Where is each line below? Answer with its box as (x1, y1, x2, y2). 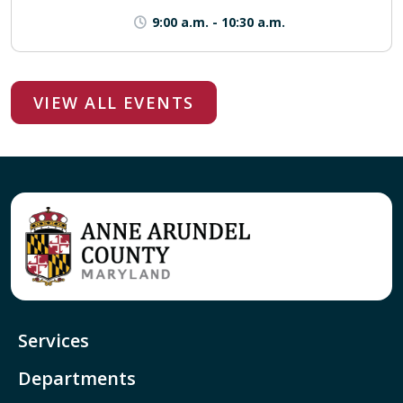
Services (18, 327, 89, 353)
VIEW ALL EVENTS (33, 91, 194, 113)
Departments (18, 365, 136, 390)
